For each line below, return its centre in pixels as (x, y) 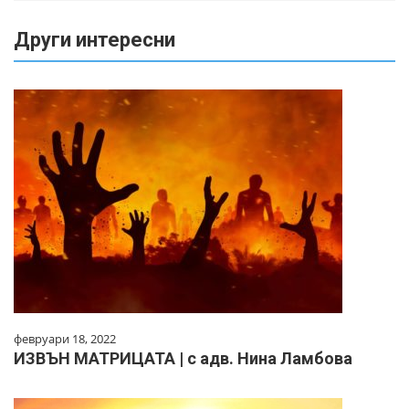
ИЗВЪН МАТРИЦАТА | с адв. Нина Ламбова (183, 359)
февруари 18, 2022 (65, 339)
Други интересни (94, 40)
